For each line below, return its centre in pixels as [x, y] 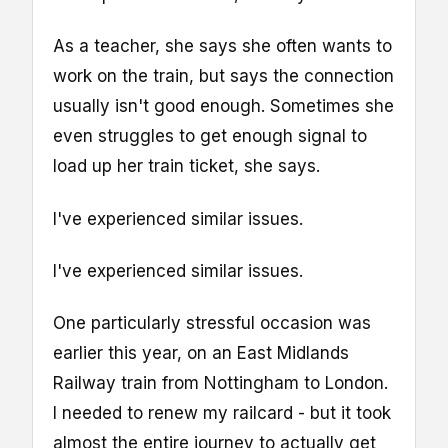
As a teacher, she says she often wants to [222, 46]
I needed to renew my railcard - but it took [222, 412]
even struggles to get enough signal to [210, 136]
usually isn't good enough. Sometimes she [223, 106]
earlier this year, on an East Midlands [201, 352]
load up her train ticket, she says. [186, 166]
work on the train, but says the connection [223, 76]
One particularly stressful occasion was [212, 322]
